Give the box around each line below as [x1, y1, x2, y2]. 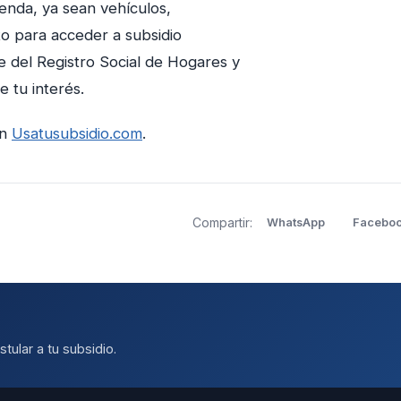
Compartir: [192, 214, 252, 230]
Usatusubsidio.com [12, 124, 142, 142]
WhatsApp [266, 215, 325, 229]
